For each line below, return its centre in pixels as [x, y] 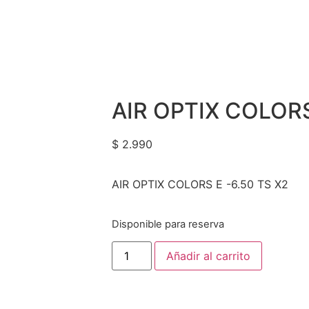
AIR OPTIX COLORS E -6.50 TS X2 [200, 185]
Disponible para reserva [168, 224]
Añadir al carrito [209, 256]
